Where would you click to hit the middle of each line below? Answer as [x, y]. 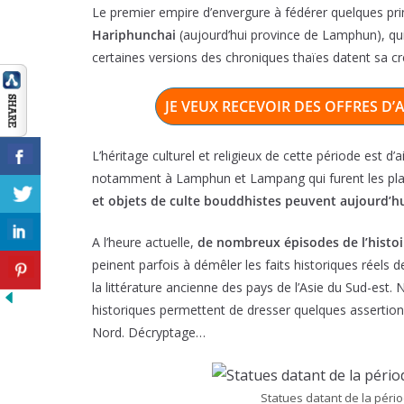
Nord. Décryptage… [149, 332]
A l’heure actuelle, [145, 242]
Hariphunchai [134, 35]
